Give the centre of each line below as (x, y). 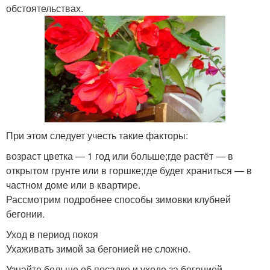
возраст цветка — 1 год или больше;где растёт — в (120, 155)
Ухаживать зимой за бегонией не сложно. (98, 248)
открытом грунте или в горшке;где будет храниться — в (129, 170)
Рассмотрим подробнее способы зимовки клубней (118, 199)
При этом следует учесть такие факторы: (97, 135)
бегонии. (25, 213)
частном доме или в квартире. (73, 184)
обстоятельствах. (45, 8)
